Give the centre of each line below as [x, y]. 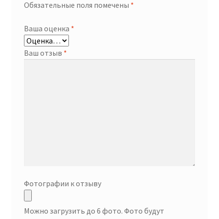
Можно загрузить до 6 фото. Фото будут [94, 210]
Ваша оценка [47, 28]
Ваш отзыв [44, 53]
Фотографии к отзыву [62, 183]
